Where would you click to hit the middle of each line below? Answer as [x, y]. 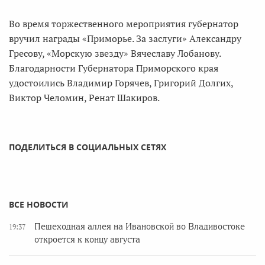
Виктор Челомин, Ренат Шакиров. [84, 98]
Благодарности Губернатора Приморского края [114, 68]
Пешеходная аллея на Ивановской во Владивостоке [140, 227]
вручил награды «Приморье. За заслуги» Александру [125, 38]
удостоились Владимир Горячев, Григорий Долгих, [121, 83]
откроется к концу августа [87, 240]
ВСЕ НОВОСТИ [39, 204]
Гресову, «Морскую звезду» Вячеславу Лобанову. [115, 53]
